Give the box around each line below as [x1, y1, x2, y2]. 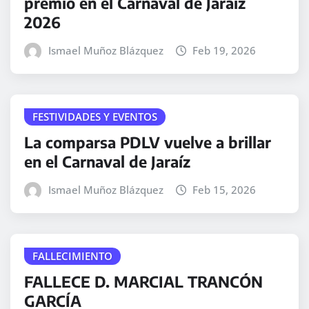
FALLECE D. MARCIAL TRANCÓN [24, 271, 263, 291]
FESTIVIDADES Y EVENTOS [32, 110, 157, 124]
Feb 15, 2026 [192, 182, 257, 197]
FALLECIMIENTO [32, 248, 112, 263]
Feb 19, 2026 [192, 43, 257, 58]
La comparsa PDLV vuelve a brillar [24, 132, 271, 152]
